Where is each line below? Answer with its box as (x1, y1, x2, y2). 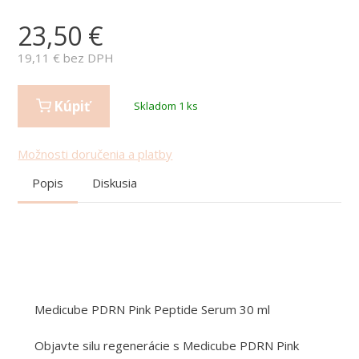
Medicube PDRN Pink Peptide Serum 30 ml (34, 301, 270, 317)
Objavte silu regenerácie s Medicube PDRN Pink (34, 337, 299, 353)
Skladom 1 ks (134, 98, 199, 113)
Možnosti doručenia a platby (18, 145, 173, 162)
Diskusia (92, 174, 138, 191)
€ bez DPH (50, 50, 115, 66)
